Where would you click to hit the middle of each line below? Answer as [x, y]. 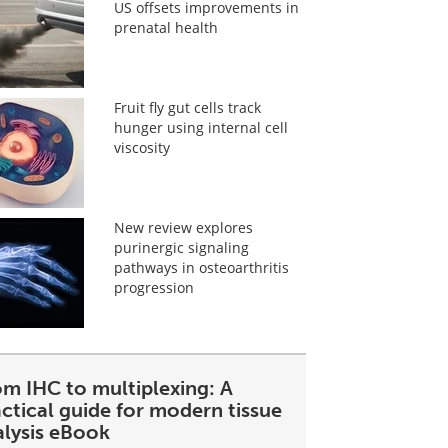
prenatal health [165, 27]
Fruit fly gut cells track [187, 107]
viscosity [141, 147]
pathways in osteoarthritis [201, 267]
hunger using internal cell [200, 127]
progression [153, 287]
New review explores [183, 227]
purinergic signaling [181, 247]
